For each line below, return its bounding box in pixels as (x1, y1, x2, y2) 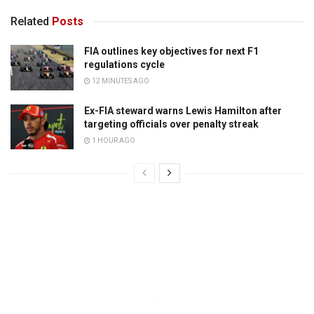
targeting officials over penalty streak (84, 118, 259, 130)
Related (11, 15, 49, 29)
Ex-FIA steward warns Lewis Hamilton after (84, 104, 282, 116)
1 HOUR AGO (90, 136, 135, 144)
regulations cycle (84, 59, 165, 71)
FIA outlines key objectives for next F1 (84, 46, 259, 57)
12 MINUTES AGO (90, 77, 149, 86)
